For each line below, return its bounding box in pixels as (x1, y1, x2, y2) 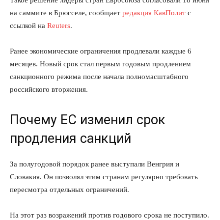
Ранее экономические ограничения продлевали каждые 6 (10, 47, 192, 55)
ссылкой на (10, 22, 47, 29)
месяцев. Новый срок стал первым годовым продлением (10, 60, 191, 68)
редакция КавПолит (122, 9, 186, 17)
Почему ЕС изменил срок (10, 112, 165, 128)
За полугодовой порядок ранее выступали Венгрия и (10, 160, 179, 168)
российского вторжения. (10, 85, 88, 93)
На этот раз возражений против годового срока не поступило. (10, 211, 209, 219)
